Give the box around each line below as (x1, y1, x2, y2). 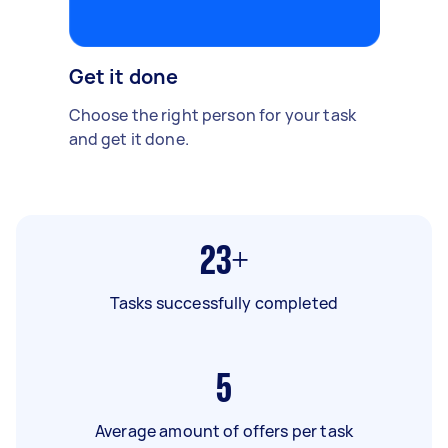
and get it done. (68, 127, 189, 150)
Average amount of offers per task (95, 419, 353, 442)
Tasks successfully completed (109, 291, 339, 314)
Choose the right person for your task (68, 103, 357, 126)
